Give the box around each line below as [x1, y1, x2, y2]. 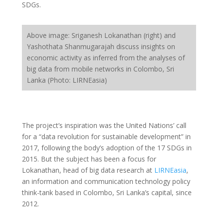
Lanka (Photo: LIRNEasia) [26, 75, 107, 85]
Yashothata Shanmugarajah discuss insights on [26, 42, 175, 51]
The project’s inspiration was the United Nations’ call [21, 121, 186, 130]
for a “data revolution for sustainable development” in [21, 132, 191, 141]
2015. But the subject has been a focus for [21, 154, 156, 163]
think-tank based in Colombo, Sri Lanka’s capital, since [21, 188, 192, 197]
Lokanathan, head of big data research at [21, 165, 154, 175]
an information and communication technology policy [21, 177, 190, 186]
